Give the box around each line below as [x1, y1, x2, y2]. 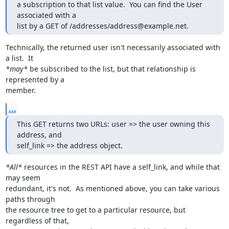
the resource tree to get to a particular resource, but [5, 205, 186, 215]
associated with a [16, 10, 76, 20]
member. [5, 85, 36, 95]
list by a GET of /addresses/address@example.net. [16, 21, 189, 31]
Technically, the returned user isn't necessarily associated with [5, 42, 220, 52]
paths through [5, 194, 55, 204]
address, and [16, 130, 62, 140]
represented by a [5, 75, 64, 84]
